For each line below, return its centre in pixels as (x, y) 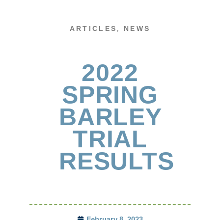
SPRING (110, 95)
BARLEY (110, 117)
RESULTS (117, 161)
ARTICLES (93, 28)
